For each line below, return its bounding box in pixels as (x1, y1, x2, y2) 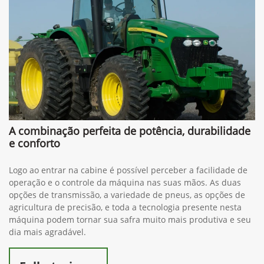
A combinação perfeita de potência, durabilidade (9, 123, 250, 138)
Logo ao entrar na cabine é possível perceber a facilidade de (9, 164, 247, 176)
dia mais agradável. (9, 226, 86, 237)
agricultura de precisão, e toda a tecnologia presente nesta (9, 201, 242, 213)
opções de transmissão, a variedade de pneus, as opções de (9, 189, 245, 200)
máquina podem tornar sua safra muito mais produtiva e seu (9, 213, 251, 225)
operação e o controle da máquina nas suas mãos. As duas (9, 176, 241, 188)
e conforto (9, 136, 60, 150)
